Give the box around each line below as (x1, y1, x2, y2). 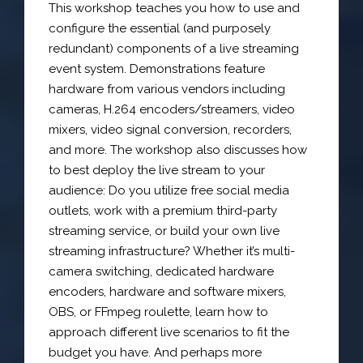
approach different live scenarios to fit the (49, 324, 289, 340)
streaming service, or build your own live (49, 223, 280, 238)
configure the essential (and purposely (49, 20, 271, 36)
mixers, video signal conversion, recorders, (49, 122, 292, 137)
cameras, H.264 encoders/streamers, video (49, 101, 295, 117)
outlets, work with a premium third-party (49, 203, 277, 218)
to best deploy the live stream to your (49, 162, 265, 177)
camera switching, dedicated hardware (49, 263, 274, 279)
